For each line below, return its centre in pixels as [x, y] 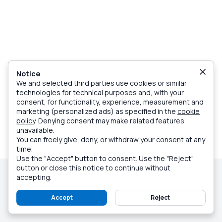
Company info [31, 185]
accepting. [34, 177]
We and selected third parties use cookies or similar [102, 83]
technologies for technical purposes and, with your [100, 92]
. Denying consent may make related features [110, 121]
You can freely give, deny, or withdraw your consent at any [111, 139]
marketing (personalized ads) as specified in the [97, 111]
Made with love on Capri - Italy [57, 205]
